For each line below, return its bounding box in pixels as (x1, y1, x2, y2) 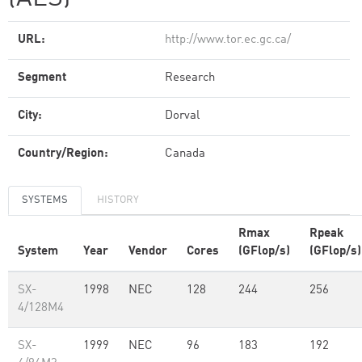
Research (165, 72, 215, 84)
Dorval (165, 110, 200, 122)
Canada (165, 148, 205, 160)
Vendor (128, 246, 167, 258)
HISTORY (97, 195, 139, 205)
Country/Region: (18, 148, 108, 160)
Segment (18, 72, 66, 84)
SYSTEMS (22, 195, 68, 205)
